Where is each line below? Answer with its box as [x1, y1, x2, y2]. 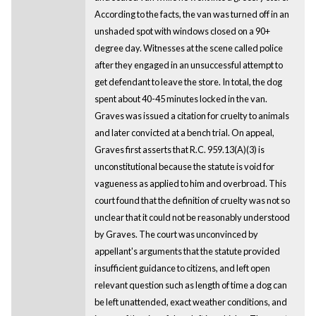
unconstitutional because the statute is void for [94, 160, 274, 172]
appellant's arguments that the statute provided [94, 245, 280, 257]
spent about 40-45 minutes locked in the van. [94, 92, 267, 104]
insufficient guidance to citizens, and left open [94, 262, 270, 274]
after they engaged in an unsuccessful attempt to [94, 59, 283, 71]
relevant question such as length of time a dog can [94, 279, 287, 291]
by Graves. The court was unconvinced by [94, 228, 258, 240]
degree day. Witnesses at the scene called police [94, 42, 283, 54]
